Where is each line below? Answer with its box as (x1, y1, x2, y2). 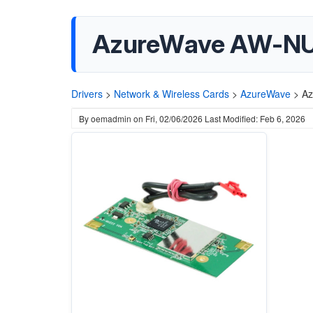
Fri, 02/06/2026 (145, 112, 203, 124)
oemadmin (91, 112, 131, 124)
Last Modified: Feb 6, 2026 (205, 112, 305, 124)
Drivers (71, 87, 103, 101)
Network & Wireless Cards (114, 87, 229, 101)
